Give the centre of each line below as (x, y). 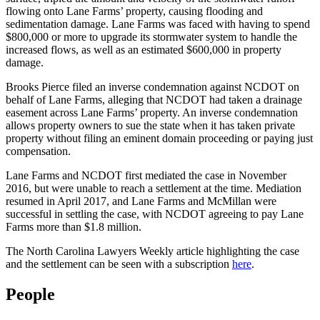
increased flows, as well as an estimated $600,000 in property (144, 49)
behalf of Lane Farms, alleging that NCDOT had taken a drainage (154, 99)
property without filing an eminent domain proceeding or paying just (159, 138)
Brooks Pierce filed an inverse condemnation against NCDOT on (152, 86)
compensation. (38, 151)
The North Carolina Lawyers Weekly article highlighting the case (152, 251)
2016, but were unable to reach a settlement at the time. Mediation (154, 188)
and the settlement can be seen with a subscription (119, 264)
